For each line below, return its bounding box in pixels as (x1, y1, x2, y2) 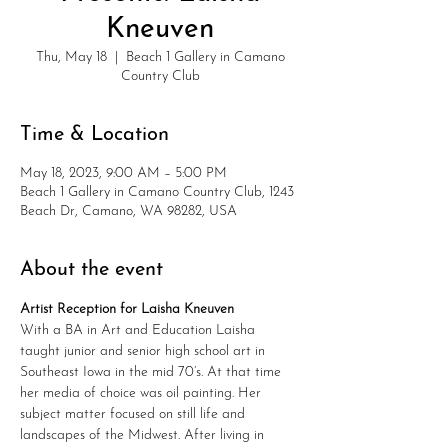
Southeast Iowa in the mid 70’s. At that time (20, 365, 285, 380)
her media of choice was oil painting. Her (20, 386, 265, 401)
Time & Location (20, 125, 169, 145)
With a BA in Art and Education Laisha (20, 323, 259, 338)
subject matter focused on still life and (20, 407, 249, 422)
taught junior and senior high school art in (20, 344, 269, 359)
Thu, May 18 (35, 50, 107, 65)
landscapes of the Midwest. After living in (20, 428, 268, 443)
